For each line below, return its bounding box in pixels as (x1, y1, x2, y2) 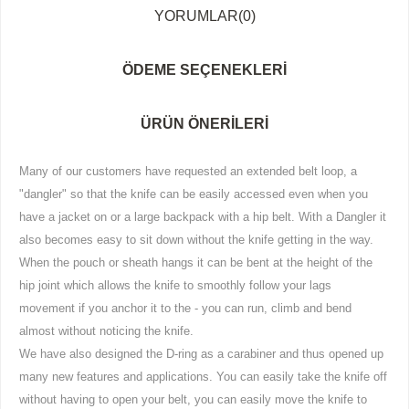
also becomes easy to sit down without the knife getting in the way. (19, 232, 373, 246)
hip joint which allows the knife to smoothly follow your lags (19, 278, 331, 292)
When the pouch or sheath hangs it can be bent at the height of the (19, 255, 372, 269)
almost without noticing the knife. (19, 323, 194, 338)
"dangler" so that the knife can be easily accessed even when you (19, 186, 368, 201)
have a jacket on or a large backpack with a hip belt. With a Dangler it (19, 209, 386, 224)
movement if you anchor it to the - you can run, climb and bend (19, 300, 351, 315)
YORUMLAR (153, 7, 238, 24)
